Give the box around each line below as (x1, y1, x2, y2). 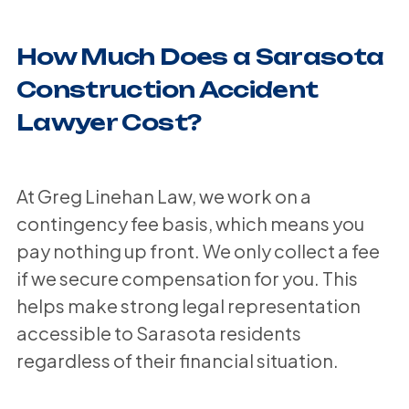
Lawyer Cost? (16, 108, 202, 136)
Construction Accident (16, 75, 319, 103)
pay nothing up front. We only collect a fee (16, 238, 380, 262)
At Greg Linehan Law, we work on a (16, 184, 311, 207)
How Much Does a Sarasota (16, 42, 384, 70)
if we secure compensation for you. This (16, 266, 358, 289)
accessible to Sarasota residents (16, 320, 301, 344)
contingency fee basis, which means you (16, 211, 364, 235)
